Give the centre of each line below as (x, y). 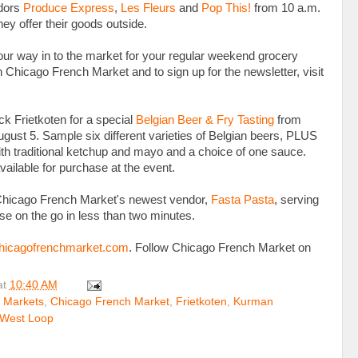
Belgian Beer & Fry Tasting (205, 119)
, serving (296, 199)
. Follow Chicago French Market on (220, 247)
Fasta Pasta (243, 199)
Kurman (253, 302)
